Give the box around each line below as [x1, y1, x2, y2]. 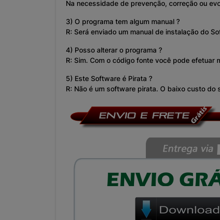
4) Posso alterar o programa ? [66, 46, 162, 55]
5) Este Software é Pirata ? [66, 74, 152, 83]
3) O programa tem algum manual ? [66, 17, 180, 26]
